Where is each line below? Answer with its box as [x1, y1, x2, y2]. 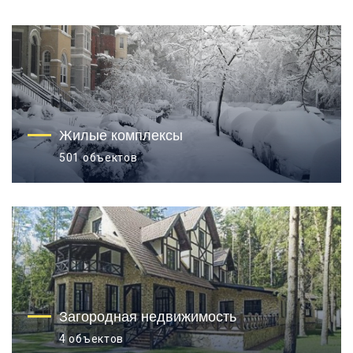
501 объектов [59, 151, 138, 164]
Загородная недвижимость [59, 307, 236, 326]
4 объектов [59, 333, 124, 345]
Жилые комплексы [59, 125, 183, 145]
